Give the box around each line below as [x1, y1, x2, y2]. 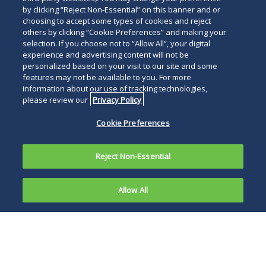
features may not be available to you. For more [23, 72, 192, 83]
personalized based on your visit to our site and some [23, 61, 218, 71]
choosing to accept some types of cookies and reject [23, 15, 211, 26]
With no [27, 239, 62, 252]
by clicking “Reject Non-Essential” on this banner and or [23, 4, 221, 15]
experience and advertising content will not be [23, 49, 189, 60]
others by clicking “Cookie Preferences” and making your [23, 27, 227, 37]
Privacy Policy [93, 94, 142, 105]
